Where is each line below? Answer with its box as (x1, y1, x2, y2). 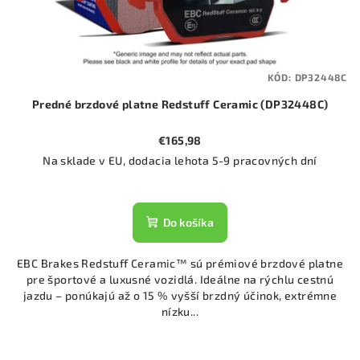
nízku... (161, 305, 199, 319)
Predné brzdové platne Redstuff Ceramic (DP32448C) (31, 97, 329, 112)
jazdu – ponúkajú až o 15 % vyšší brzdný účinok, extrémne (22, 288, 337, 303)
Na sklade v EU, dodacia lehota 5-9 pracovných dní (43, 153, 317, 168)
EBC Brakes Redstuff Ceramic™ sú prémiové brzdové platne (17, 256, 343, 271)
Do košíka (163, 215, 214, 230)
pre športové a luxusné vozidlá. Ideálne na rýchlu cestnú (26, 272, 334, 287)
